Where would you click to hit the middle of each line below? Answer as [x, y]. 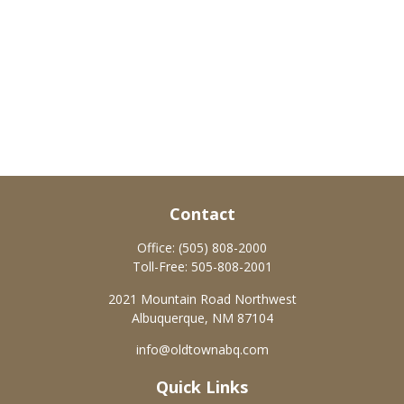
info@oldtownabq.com [202, 349]
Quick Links [202, 387]
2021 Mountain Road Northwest [202, 299]
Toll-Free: [161, 266]
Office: [158, 248]
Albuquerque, [170, 318]
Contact [202, 214]
